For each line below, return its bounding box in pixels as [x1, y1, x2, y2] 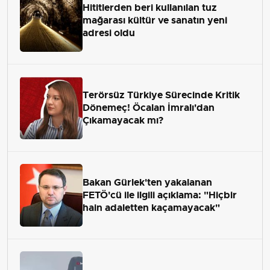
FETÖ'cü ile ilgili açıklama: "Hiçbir [83, 189, 237, 202]
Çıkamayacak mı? [83, 114, 163, 127]
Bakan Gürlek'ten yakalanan [83, 176, 212, 189]
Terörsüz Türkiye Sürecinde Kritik [83, 89, 240, 102]
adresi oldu [83, 27, 135, 40]
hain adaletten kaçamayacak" [83, 201, 220, 215]
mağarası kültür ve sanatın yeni [83, 14, 227, 27]
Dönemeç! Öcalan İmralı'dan [83, 101, 215, 115]
